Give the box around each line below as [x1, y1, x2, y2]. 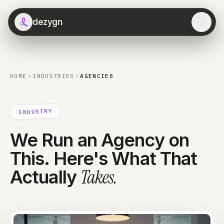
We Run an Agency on [10, 129, 189, 151]
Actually [10, 166, 80, 188]
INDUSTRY [18, 107, 53, 116]
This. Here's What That [10, 147, 197, 169]
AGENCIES [80, 72, 114, 79]
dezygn [32, 16, 62, 27]
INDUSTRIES [32, 72, 74, 79]
